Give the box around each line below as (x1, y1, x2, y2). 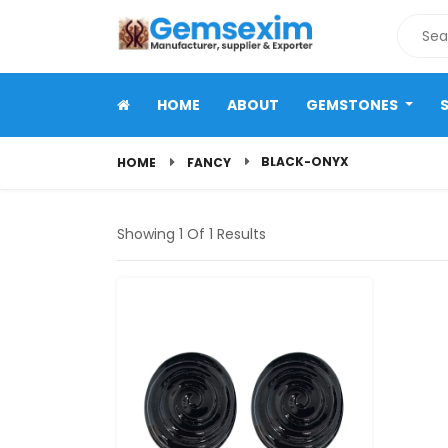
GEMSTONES (306, 94, 401, 115)
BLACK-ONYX (261, 153, 349, 170)
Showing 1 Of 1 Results (117, 224, 266, 244)
